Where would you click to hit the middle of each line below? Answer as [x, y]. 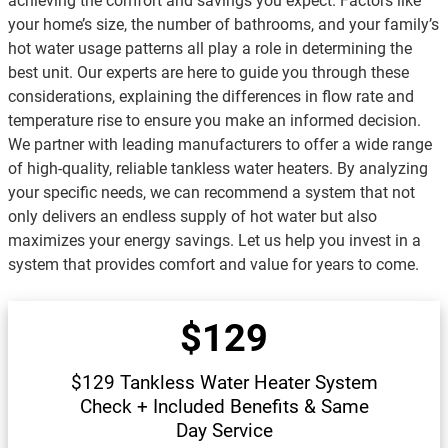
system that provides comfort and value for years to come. [213, 265]
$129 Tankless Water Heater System [224, 383]
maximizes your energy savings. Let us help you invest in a [214, 241]
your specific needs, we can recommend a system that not [211, 193]
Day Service [224, 431]
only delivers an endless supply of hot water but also [192, 217]
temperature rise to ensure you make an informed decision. [214, 121]
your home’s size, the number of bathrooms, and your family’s [223, 25]
